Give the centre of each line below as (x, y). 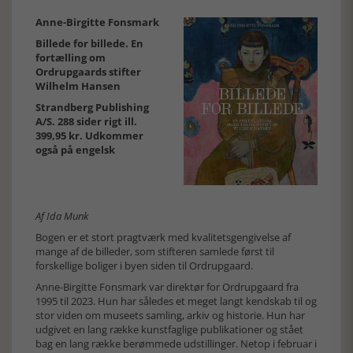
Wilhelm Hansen (78, 86)
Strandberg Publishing (92, 107)
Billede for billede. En (89, 43)
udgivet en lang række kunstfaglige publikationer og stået (169, 329)
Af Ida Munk (62, 216)
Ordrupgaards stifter (88, 72)
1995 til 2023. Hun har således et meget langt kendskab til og (176, 301)
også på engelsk (75, 150)
